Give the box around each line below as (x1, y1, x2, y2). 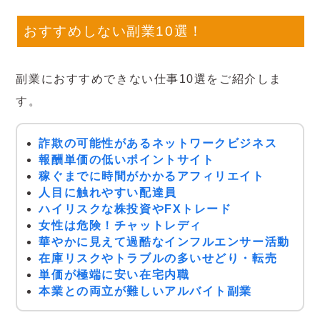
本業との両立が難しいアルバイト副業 (39, 285, 253, 298)
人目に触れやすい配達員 (39, 186, 177, 199)
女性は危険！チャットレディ (39, 219, 202, 232)
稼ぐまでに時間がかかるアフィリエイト (39, 170, 265, 183)
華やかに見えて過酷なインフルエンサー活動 (39, 236, 290, 249)
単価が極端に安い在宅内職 (39, 269, 190, 281)
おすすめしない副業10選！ (24, 24, 204, 39)
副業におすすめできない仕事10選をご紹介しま (16, 72, 282, 85)
